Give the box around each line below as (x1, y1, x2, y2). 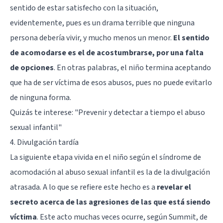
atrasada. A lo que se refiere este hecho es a (10, 181, 157, 193)
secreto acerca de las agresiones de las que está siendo (10, 196, 211, 208)
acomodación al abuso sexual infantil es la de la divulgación (10, 166, 210, 178)
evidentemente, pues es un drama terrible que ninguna (10, 17, 195, 28)
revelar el (157, 181, 191, 193)
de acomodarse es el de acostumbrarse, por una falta (10, 47, 204, 58)
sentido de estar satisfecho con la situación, (10, 2, 158, 13)
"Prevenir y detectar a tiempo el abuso (75, 107, 205, 118)
